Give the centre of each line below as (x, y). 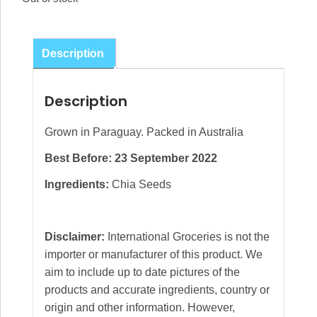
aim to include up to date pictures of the (142, 272)
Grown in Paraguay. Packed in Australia (144, 132)
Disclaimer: (75, 236)
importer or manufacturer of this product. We (154, 254)
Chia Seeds (140, 184)
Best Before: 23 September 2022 (131, 158)
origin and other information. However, (140, 307)
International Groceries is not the (187, 236)
